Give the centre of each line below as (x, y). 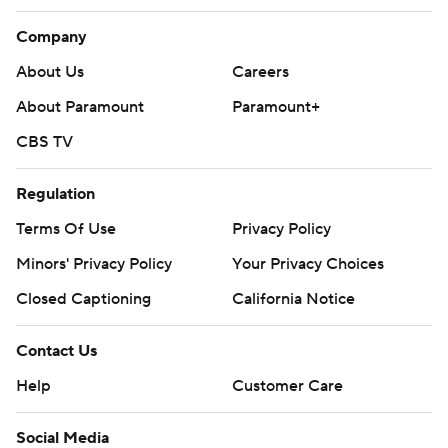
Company (51, 37)
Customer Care (287, 386)
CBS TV (44, 142)
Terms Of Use (66, 229)
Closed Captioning (83, 299)
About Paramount (80, 107)
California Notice (293, 299)
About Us (50, 72)
